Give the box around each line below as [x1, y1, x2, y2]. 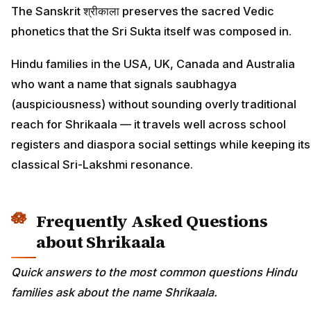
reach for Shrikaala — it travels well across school [11, 117, 286, 131]
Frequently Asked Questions [36, 209, 268, 233]
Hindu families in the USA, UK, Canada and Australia [11, 56, 295, 71]
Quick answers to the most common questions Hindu [11, 265, 297, 280]
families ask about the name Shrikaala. [11, 285, 217, 300]
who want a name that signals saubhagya [11, 76, 237, 91]
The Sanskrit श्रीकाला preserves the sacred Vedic [11, 4, 274, 19]
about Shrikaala [36, 230, 165, 253]
